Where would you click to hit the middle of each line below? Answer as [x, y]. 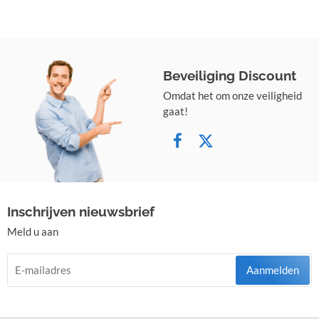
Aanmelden [273, 270]
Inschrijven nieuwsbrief [81, 211]
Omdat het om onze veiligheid [233, 95]
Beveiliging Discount [230, 75]
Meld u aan [33, 231]
